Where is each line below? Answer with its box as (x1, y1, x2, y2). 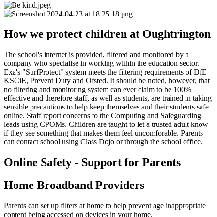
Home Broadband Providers (4, 179, 144, 192)
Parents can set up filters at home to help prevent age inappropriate (4, 201, 206, 210)
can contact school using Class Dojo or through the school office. (4, 138, 202, 146)
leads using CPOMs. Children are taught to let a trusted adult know (4, 120, 208, 129)
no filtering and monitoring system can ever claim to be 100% (4, 85, 191, 94)
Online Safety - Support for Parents (4, 156, 181, 169)
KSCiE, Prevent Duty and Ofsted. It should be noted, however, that (4, 77, 210, 85)
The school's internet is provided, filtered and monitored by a (4, 50, 189, 59)
